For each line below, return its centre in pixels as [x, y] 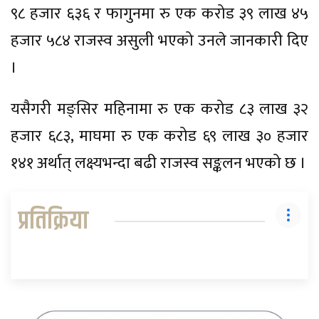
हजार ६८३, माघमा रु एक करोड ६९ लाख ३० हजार [159, 136]
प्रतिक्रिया [53, 221]
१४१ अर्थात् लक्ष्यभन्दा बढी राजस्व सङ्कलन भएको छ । [158, 163]
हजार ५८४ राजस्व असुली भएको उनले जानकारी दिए [159, 41]
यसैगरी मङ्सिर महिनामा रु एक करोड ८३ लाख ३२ [159, 109]
